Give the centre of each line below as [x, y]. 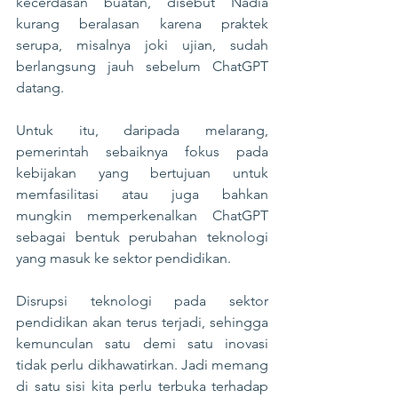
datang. [40, 88]
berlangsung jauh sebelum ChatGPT [142, 66]
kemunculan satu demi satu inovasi [142, 343]
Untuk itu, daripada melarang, [142, 130]
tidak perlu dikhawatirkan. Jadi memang [142, 365]
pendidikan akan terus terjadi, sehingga [142, 322]
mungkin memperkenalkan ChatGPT [142, 215]
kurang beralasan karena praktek [142, 24]
